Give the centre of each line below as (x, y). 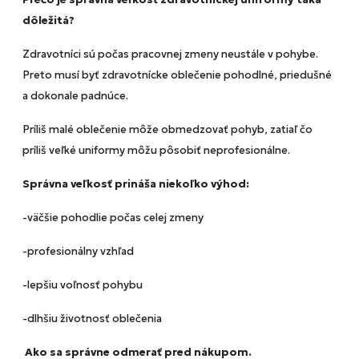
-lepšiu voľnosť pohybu (83, 285)
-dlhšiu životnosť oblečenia (92, 319)
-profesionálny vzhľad (78, 252)
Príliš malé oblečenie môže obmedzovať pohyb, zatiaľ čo (167, 130)
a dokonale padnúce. (75, 96)
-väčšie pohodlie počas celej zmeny (113, 218)
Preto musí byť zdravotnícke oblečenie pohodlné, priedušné (177, 75)
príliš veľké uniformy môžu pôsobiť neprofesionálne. (156, 151)
